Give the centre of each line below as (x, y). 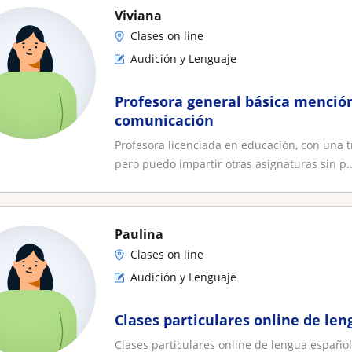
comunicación (164, 120)
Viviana (138, 16)
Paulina (139, 234)
